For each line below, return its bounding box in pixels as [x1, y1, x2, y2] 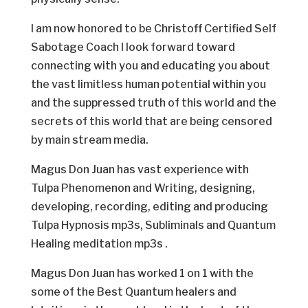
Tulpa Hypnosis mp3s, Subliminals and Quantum [30, 219, 276, 232]
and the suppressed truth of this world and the [30, 96, 276, 110]
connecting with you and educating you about [30, 59, 270, 73]
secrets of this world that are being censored [30, 115, 272, 129]
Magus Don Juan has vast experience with [30, 163, 249, 177]
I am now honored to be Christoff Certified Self [30, 22, 276, 36]
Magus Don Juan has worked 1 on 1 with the [30, 267, 254, 280]
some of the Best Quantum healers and [30, 285, 236, 299]
